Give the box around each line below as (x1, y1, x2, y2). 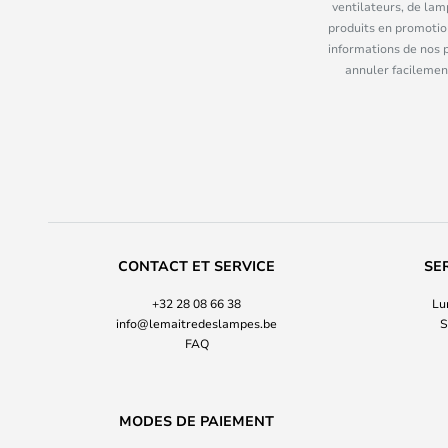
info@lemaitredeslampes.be (116, 315, 277, 332)
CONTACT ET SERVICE (118, 256, 275, 276)
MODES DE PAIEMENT (119, 411, 274, 431)
